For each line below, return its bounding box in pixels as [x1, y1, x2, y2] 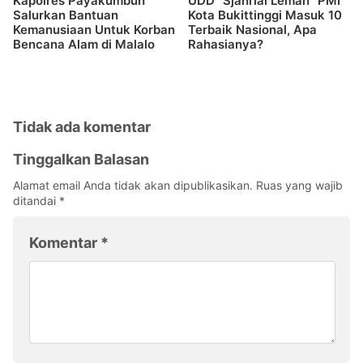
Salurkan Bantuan [13, 7, 118, 23]
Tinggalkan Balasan [13, 151, 149, 169]
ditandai [13, 194, 59, 208]
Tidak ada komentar [13, 118, 151, 136]
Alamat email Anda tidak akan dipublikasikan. [13, 178, 253, 193]
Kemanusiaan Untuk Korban [13, 22, 175, 38]
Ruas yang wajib [256, 178, 343, 193]
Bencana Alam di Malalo [13, 36, 155, 53]
